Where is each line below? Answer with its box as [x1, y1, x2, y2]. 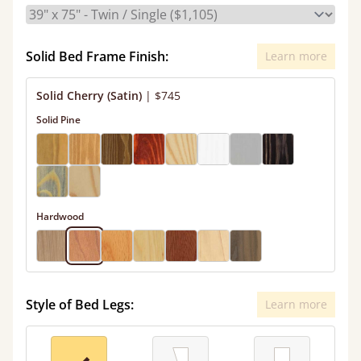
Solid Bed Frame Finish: [26, 48, 168, 65]
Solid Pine [36, 113, 81, 127]
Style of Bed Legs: [26, 296, 134, 313]
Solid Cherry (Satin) [36, 88, 142, 103]
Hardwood [36, 210, 84, 223]
